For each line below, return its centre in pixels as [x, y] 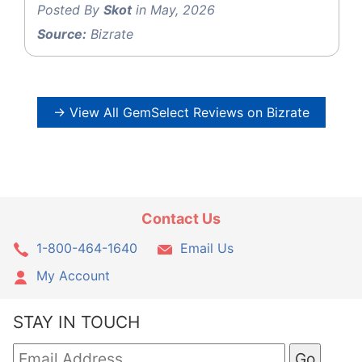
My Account [73, 275]
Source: [62, 34]
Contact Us [181, 218]
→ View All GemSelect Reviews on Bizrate [181, 113]
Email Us [206, 248]
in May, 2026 [173, 10]
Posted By [70, 10]
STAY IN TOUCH [76, 322]
